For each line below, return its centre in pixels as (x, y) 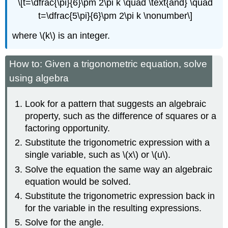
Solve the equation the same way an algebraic (119, 169)
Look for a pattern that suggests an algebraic (116, 104)
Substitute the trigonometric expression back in (120, 196)
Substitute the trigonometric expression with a (118, 143)
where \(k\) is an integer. (61, 35)
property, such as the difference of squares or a (121, 116)
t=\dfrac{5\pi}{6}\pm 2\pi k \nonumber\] (115, 16)
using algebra (39, 78)
